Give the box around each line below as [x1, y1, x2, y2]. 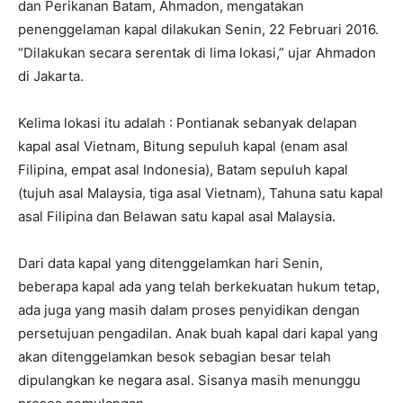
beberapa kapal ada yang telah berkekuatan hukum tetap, [18, 277, 380, 295]
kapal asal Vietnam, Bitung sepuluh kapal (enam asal [18, 137, 348, 155]
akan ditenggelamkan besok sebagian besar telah [18, 347, 331, 365]
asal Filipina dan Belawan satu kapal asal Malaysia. [18, 207, 336, 225]
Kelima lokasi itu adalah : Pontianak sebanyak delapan [18, 113, 357, 131]
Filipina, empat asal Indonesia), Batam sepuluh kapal [18, 160, 348, 178]
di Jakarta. [18, 67, 84, 85]
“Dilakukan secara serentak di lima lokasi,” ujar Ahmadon [18, 43, 376, 61]
